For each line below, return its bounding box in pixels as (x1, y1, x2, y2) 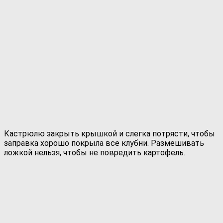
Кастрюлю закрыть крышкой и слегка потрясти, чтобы (4, 128, 215, 138)
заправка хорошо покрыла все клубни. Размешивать (4, 138, 204, 148)
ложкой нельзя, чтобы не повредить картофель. (4, 147, 185, 157)
